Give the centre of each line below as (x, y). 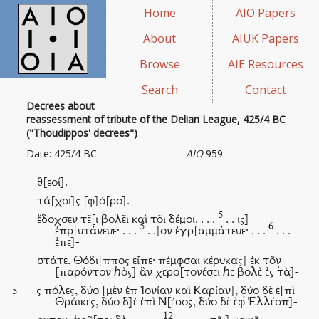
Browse (159, 64)
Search (159, 90)
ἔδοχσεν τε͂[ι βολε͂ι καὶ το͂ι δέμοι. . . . (128, 221)
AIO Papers (266, 13)
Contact (266, 90)
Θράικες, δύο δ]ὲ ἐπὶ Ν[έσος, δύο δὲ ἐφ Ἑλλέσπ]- (177, 303)
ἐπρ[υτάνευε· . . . (98, 232)
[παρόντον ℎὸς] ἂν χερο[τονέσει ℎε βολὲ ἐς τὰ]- (177, 273)
